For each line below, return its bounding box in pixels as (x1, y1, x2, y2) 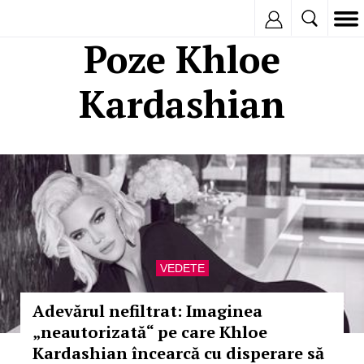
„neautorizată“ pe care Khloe (32, 321, 267, 343)
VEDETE (159, 262, 205, 275)
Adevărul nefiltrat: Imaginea (32, 300, 262, 322)
